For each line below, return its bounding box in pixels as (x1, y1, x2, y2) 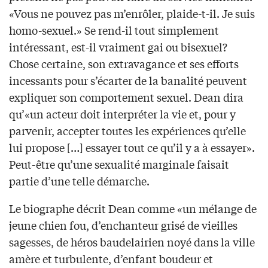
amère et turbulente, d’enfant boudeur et (9, 251, 213, 267)
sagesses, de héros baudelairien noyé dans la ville (9, 234, 255, 250)
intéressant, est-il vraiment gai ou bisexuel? (9, 39, 227, 55)
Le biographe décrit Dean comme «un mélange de (9, 200, 257, 217)
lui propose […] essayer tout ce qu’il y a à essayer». (9, 139, 255, 156)
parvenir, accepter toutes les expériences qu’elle (9, 123, 246, 139)
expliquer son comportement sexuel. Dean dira (9, 89, 243, 105)
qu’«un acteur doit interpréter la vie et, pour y (9, 106, 236, 122)
